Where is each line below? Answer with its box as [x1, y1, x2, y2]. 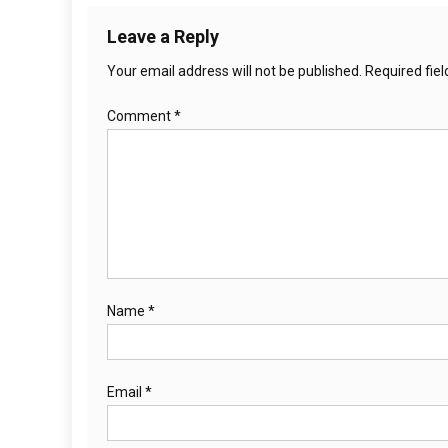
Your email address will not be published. [107, 63, 362, 79]
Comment [107, 108, 174, 124]
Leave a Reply [107, 26, 219, 47]
